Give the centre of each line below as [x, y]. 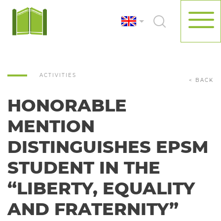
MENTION [51, 126]
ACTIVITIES [58, 75]
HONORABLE [67, 105]
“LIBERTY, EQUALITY [101, 188]
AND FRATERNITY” [93, 209]
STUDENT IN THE [84, 167]
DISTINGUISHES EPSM [108, 147]
